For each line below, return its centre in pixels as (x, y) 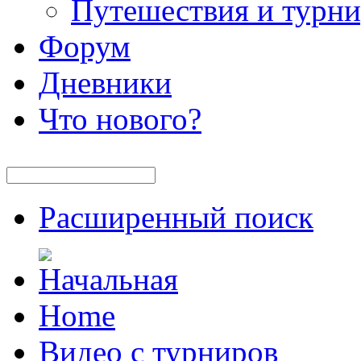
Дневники (105, 83)
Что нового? (120, 119)
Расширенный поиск (176, 217)
